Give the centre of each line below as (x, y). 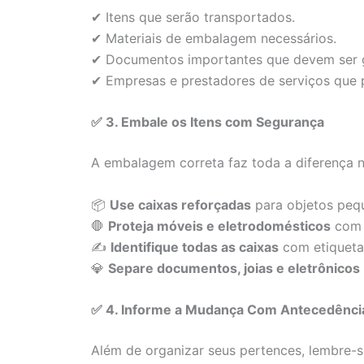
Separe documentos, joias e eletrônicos (234, 268)
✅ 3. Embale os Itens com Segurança (208, 122)
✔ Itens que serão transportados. (193, 17)
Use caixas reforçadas (180, 204)
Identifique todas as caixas (195, 247)
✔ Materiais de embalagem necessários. (214, 38)
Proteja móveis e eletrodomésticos (219, 225)
